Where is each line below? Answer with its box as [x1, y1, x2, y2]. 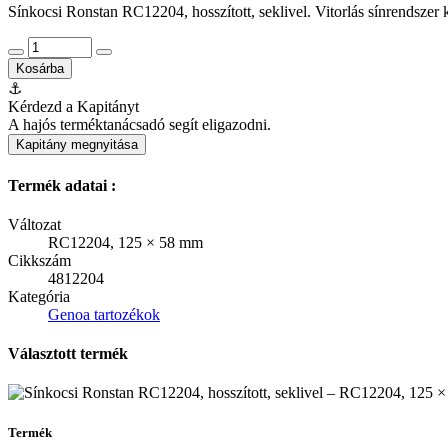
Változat [8, 215, 61, 233]
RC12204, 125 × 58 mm [48, 233, 203, 251]
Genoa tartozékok [48, 305, 160, 323]
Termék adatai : [8, 176, 116, 194]
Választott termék [8, 345, 128, 363]
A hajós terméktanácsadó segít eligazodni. [8, 116, 271, 134]
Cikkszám [8, 251, 71, 269]
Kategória [8, 287, 70, 305]
